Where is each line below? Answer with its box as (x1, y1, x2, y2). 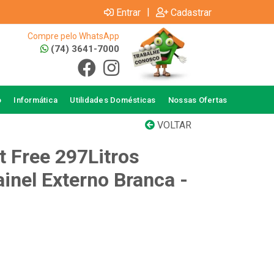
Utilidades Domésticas (70, 95, 156, 105)
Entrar (116, 6, 141, 18)
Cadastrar (171, 6, 212, 18)
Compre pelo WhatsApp (27, 31, 119, 41)
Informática (13, 95, 58, 105)
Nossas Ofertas (168, 95, 228, 105)
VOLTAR (155, 119, 191, 131)
